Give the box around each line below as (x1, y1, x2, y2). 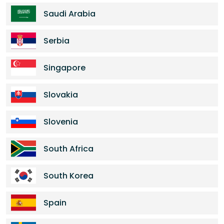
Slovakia (43, 89, 78, 100)
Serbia (43, 35, 69, 46)
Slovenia (43, 116, 78, 127)
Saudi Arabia (43, 8, 95, 19)
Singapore (43, 62, 85, 73)
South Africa (43, 143, 93, 154)
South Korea (43, 170, 93, 181)
